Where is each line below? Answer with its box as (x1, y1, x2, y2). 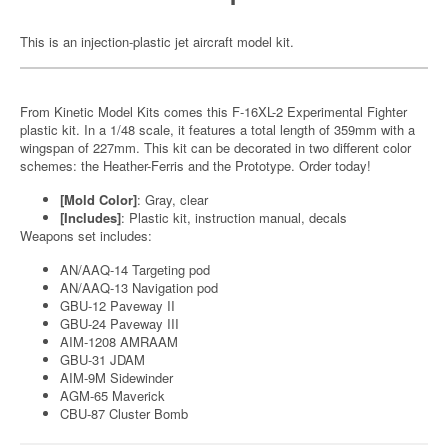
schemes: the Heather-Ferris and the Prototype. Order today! (20, 156, 371, 175)
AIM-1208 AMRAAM (60, 332, 178, 351)
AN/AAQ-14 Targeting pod (60, 260, 210, 279)
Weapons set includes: (20, 226, 152, 245)
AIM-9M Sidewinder (60, 368, 173, 387)
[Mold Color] (60, 190, 137, 209)
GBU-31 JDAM (60, 350, 145, 369)
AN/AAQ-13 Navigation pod (60, 278, 218, 297)
